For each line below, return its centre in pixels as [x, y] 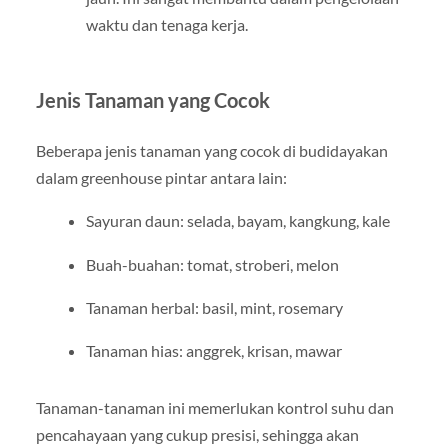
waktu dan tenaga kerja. [166, 25]
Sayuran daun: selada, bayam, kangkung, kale [237, 221]
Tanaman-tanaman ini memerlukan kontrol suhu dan [214, 407]
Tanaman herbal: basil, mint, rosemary [214, 307]
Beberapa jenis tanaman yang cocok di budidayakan [211, 151]
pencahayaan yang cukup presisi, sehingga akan [197, 434]
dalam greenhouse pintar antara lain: [161, 178]
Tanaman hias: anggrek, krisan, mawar [213, 350]
